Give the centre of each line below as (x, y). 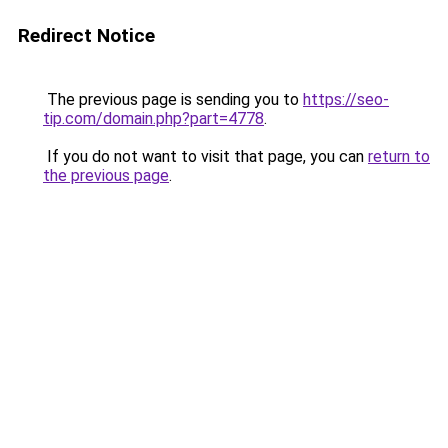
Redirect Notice (86, 35)
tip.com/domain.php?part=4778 (153, 118)
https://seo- (346, 99)
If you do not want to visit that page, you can (205, 156)
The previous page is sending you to (173, 99)
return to (399, 156)
